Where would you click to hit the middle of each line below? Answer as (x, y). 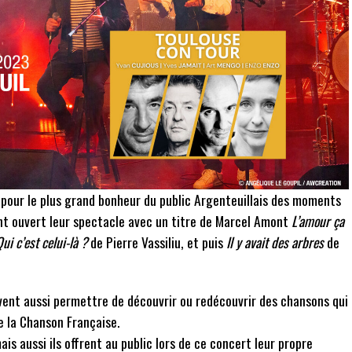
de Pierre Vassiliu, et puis (157, 242)
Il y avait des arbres (275, 242)
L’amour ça (318, 221)
